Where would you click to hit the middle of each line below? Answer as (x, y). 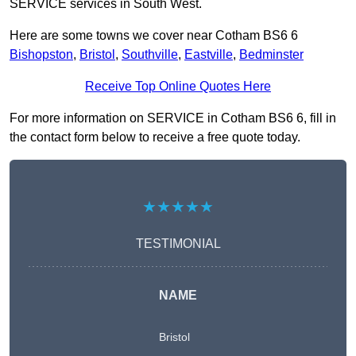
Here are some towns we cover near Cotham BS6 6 (154, 36)
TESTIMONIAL (178, 244)
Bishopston (41, 55)
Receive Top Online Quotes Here (178, 87)
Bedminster (271, 55)
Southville (150, 55)
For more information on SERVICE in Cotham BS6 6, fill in (173, 118)
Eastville (209, 55)
